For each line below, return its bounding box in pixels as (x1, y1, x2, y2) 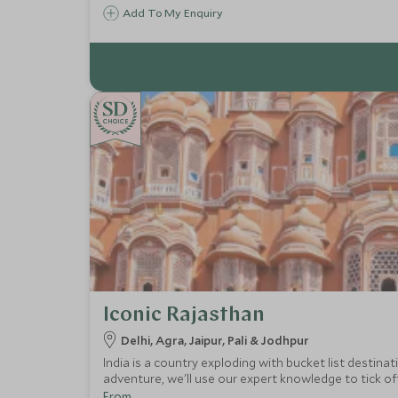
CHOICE (102, 116, 129, 125)
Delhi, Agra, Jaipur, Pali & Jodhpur (120, 331, 309, 348)
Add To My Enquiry (122, 4, 223, 20)
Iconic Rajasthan (102, 304, 265, 326)
